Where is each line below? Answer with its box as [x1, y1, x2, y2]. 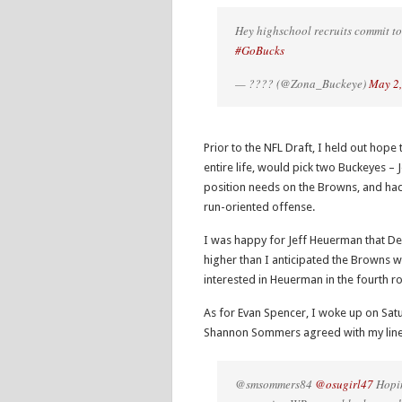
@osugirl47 [315, 376, 373, 392]
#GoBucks [235, 42, 284, 58]
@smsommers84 [235, 376, 315, 392]
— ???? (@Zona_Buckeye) [235, 75, 369, 92]
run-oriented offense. [204, 200, 315, 214]
